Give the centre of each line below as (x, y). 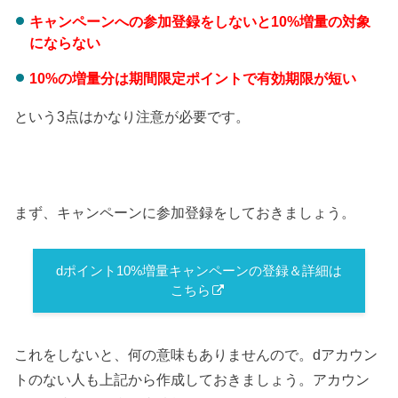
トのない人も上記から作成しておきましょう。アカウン (192, 380)
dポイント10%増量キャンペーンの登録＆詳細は (199, 271)
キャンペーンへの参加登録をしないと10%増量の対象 (199, 21)
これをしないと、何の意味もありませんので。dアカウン (196, 355)
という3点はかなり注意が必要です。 (132, 116)
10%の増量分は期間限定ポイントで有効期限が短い (192, 79)
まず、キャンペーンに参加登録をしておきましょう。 (185, 213)
